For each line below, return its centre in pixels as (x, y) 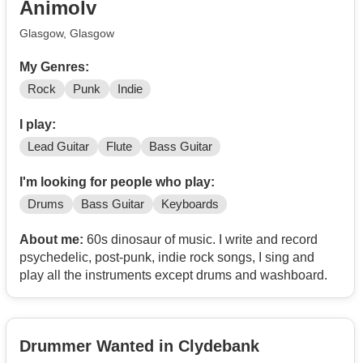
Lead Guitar (59, 146)
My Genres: (54, 66)
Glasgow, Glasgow (67, 33)
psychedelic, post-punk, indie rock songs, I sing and (167, 257)
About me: (51, 239)
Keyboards (190, 204)
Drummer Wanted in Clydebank (139, 346)
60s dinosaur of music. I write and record (201, 239)
